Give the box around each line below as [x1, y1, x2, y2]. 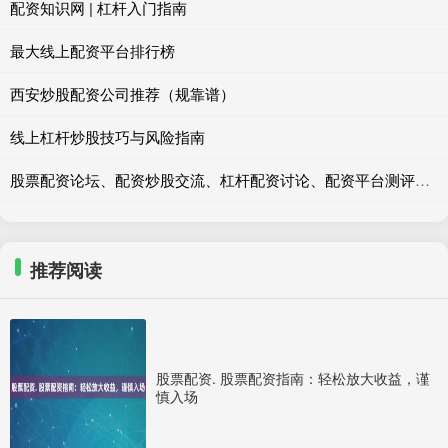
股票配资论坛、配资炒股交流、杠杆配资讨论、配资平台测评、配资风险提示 [415, 168, 430, 190]
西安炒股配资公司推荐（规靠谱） [10, 82, 235, 104]
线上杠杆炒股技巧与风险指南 [10, 125, 205, 147]
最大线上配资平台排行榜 [10, 39, 175, 61]
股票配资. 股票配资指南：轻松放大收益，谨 [156, 367, 430, 388]
